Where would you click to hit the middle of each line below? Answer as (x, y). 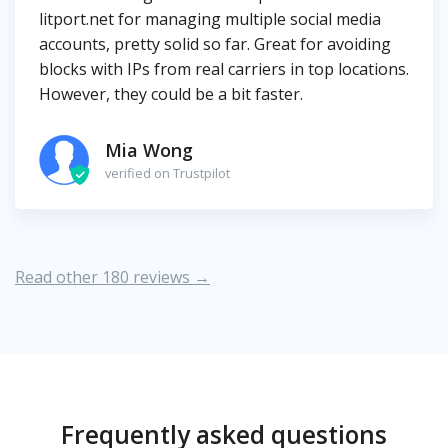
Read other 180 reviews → (112, 277)
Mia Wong (149, 149)
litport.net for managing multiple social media (210, 19)
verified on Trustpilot (167, 172)
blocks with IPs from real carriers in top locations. (224, 69)
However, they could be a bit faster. (171, 94)
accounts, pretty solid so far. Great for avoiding (215, 44)
